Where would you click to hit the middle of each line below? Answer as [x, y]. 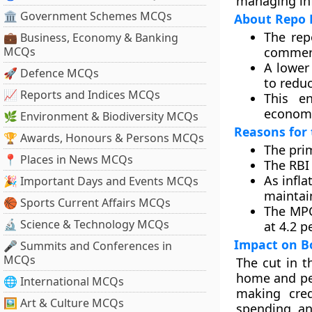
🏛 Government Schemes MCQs [88, 16]
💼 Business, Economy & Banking [91, 38]
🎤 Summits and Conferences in [88, 246]
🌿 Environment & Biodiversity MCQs [101, 116]
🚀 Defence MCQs [51, 73]
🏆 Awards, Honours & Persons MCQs [104, 138]
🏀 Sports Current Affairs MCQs [87, 203]
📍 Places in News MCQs [68, 159]
